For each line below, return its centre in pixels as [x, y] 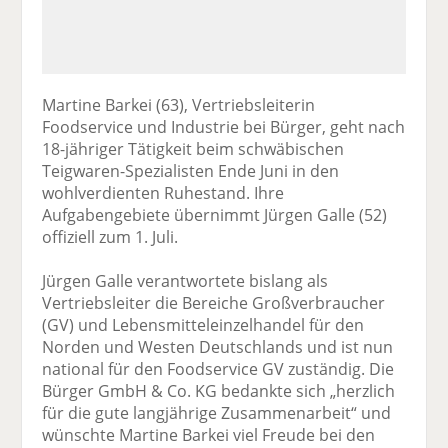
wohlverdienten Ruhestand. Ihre [163, 192]
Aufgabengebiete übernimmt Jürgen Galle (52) [215, 214]
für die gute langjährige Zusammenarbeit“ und [217, 412]
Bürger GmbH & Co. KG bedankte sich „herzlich [219, 390]
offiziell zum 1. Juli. [110, 236]
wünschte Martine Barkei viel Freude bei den [209, 434]
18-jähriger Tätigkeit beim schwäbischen [193, 148]
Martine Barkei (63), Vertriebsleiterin [179, 104]
